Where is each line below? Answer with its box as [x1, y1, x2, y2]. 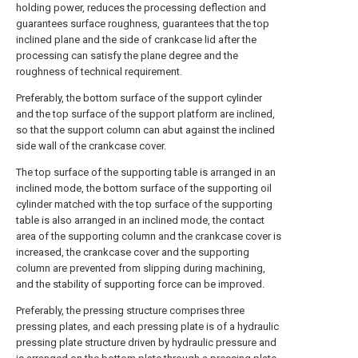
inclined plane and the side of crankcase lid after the [16, 34, 257, 46]
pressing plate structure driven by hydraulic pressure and [16, 336, 276, 348]
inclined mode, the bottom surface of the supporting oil [16, 182, 272, 194]
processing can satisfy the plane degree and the [16, 50, 238, 62]
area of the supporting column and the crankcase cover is [16, 230, 281, 242]
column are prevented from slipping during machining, [16, 262, 265, 274]
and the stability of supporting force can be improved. [16, 278, 265, 290]
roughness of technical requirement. [16, 66, 182, 78]
